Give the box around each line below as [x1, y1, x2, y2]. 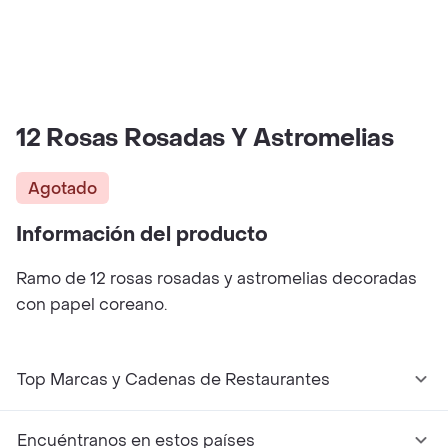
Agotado [28, 177, 97, 199]
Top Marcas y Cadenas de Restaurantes [17, 369, 330, 390]
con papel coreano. [16, 294, 167, 315]
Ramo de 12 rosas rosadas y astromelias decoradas [16, 268, 417, 289]
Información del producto [16, 222, 268, 248]
